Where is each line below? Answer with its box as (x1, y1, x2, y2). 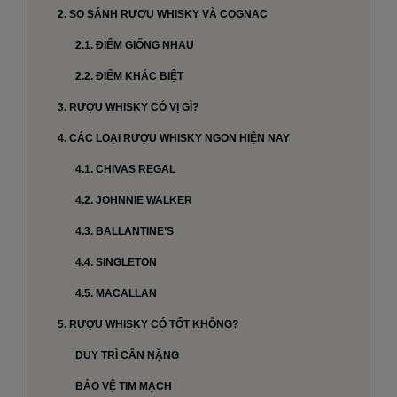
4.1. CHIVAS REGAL (75, 163, 175, 176)
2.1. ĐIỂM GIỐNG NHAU (75, 39, 194, 52)
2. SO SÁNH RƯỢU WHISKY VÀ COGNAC (58, 8, 268, 21)
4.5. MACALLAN (75, 287, 157, 300)
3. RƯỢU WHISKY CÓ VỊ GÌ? (58, 101, 198, 114)
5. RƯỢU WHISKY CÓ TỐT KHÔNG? (58, 318, 238, 331)
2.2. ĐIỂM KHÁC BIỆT (75, 70, 183, 83)
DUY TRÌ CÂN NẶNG (75, 349, 179, 362)
